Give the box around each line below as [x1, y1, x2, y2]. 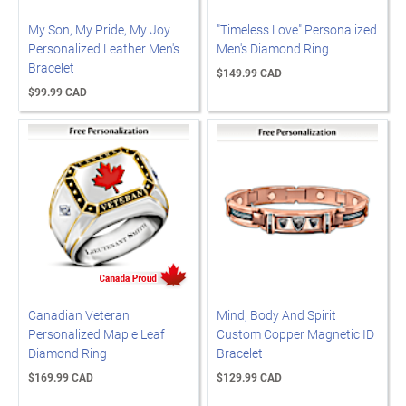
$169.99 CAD [28, 370, 93, 384]
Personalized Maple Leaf [28, 325, 165, 343]
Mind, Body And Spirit [217, 306, 336, 324]
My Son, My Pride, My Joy [28, 21, 170, 38]
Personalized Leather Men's [28, 40, 179, 57]
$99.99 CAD [28, 84, 87, 99]
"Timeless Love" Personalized [217, 21, 377, 38]
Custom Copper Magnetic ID [217, 325, 374, 343]
